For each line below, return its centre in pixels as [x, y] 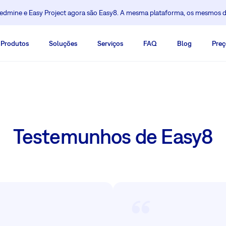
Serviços [110, 43]
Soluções [63, 43]
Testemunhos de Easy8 [113, 136]
